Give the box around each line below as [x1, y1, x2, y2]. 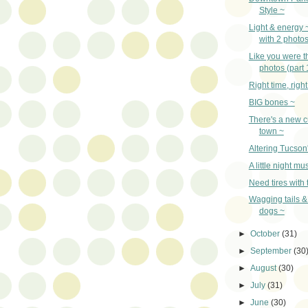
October [250, 229, 283, 239]
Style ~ [258, 5, 285, 15]
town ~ [258, 126, 284, 136]
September [250, 246, 294, 256]
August [250, 263, 279, 274]
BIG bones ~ [248, 97, 295, 107]
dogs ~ [258, 206, 285, 217]
